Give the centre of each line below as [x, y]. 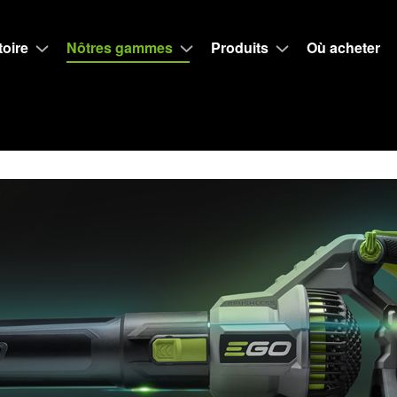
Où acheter [343, 47]
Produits [239, 47]
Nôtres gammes [119, 47]
